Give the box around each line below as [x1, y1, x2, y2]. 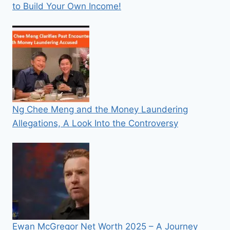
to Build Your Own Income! [12, 1, 121, 11]
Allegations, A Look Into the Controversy [12, 118, 178, 128]
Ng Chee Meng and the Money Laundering [12, 104, 188, 114]
